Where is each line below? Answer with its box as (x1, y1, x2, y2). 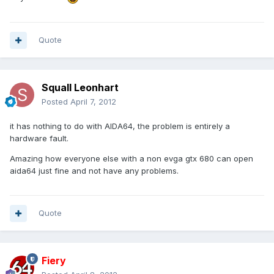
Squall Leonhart (42, 81, 119, 94)
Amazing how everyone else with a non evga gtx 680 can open (10, 154, 253, 164)
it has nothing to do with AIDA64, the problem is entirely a (10, 121, 230, 131)
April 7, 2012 (70, 97, 116, 107)
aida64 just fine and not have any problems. (10, 166, 179, 176)
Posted (42, 97, 70, 107)
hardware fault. (10, 133, 68, 144)
